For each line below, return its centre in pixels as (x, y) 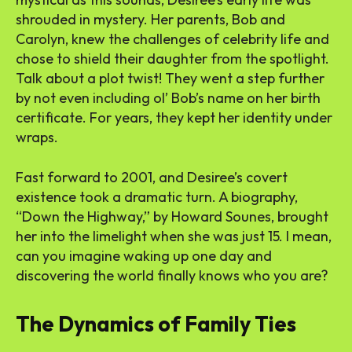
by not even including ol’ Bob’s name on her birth (168, 98)
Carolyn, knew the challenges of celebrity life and (172, 39)
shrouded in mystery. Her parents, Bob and (150, 20)
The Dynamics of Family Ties (156, 324)
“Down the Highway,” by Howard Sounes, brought (172, 217)
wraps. (37, 137)
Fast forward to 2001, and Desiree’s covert (152, 178)
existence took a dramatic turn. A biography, (157, 197)
